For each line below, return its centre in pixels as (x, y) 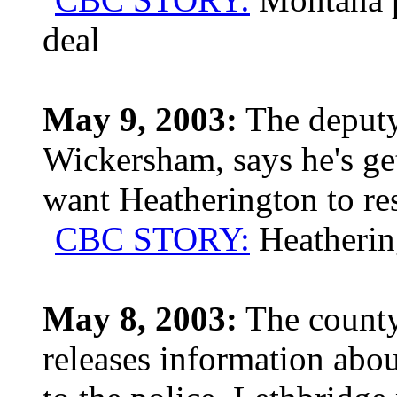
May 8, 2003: (140, 319)
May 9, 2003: (140, 119)
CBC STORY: (152, 239)
